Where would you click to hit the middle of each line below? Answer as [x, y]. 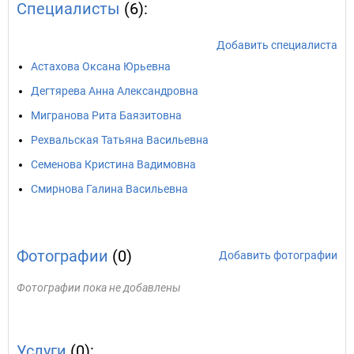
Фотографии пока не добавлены [99, 288]
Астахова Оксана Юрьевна [101, 66]
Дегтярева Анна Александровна [115, 91]
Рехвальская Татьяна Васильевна [120, 140]
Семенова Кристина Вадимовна [113, 164]
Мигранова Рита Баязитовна [106, 115]
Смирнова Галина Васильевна [109, 189]
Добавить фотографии [278, 255]
